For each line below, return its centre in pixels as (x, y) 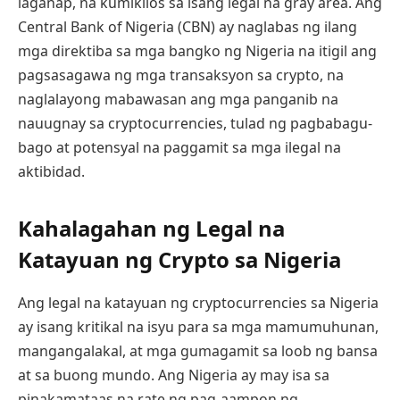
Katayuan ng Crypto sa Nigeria (179, 260)
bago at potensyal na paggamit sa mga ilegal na (179, 147)
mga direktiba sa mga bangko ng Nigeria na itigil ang (197, 51)
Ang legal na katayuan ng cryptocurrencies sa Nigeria (198, 303)
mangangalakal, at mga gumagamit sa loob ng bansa (198, 351)
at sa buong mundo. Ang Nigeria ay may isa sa (174, 375)
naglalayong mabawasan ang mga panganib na (178, 99)
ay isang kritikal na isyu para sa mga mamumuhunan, (198, 327)
